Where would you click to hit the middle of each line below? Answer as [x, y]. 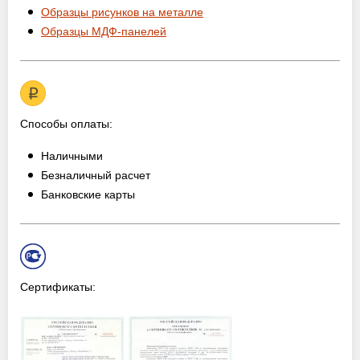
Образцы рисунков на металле [122, 12]
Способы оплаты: [66, 124]
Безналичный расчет [96, 175]
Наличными [72, 156]
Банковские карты [88, 194]
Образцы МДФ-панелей [104, 31]
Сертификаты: [58, 287]
